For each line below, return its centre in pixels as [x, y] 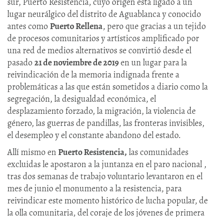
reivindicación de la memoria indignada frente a [93, 75]
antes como [29, 26]
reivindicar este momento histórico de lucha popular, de [108, 201]
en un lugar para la [153, 63]
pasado [21, 63]
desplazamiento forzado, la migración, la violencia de [101, 111]
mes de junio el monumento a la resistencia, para [94, 189]
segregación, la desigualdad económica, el [82, 99]
